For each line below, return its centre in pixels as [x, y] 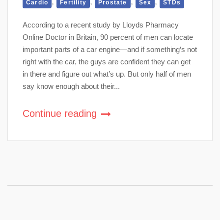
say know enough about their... [71, 86]
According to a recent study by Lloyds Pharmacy [101, 25]
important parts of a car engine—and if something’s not [110, 49]
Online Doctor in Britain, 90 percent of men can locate [108, 37]
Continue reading [61, 113]
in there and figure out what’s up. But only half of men [107, 74]
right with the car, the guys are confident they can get [107, 61]
